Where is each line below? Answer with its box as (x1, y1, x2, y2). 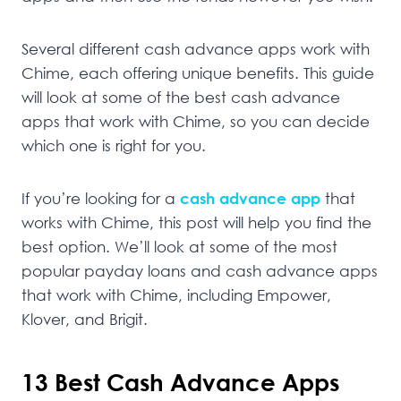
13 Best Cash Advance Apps (21, 368, 339, 397)
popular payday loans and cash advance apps (21, 261, 378, 280)
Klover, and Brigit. (21, 310, 148, 328)
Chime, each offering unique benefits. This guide (21, 64, 374, 82)
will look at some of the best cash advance (21, 88, 340, 107)
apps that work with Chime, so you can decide (21, 112, 370, 131)
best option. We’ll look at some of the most (21, 237, 337, 256)
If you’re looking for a (21, 189, 180, 208)
